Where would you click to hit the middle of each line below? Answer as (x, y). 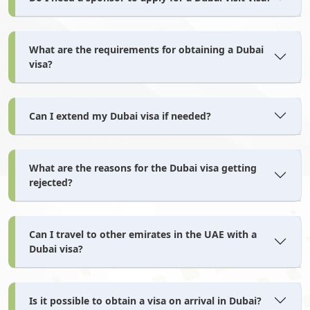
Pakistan (59, 62)
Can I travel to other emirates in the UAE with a (143, 234)
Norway (57, 9)
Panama (190, 115)
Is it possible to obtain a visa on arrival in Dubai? (145, 300)
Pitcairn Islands (72, 275)
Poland (188, 275)
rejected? (51, 182)
